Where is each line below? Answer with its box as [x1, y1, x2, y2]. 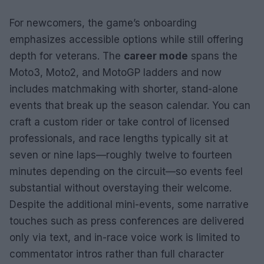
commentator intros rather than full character [9, 247, 224, 260]
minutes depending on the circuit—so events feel [9, 165, 243, 177]
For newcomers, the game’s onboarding [9, 16, 197, 29]
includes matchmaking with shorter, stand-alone [9, 82, 238, 95]
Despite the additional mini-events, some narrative [9, 198, 249, 210]
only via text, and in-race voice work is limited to [9, 231, 240, 243]
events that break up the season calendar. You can [9, 99, 250, 111]
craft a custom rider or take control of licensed [9, 115, 229, 128]
